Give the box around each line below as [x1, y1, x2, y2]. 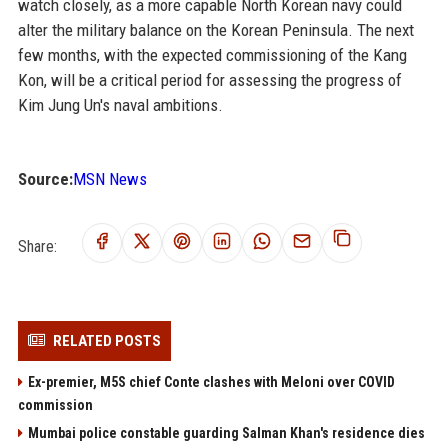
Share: [17, 236, 57, 256]
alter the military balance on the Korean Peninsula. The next [17, 19, 414, 40]
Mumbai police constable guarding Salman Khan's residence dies [27, 424, 425, 441]
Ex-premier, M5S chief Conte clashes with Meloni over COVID [27, 373, 395, 390]
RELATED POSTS [52, 331, 161, 350]
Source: [17, 168, 73, 189]
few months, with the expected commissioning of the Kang [17, 44, 407, 65]
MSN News [72, 168, 147, 189]
